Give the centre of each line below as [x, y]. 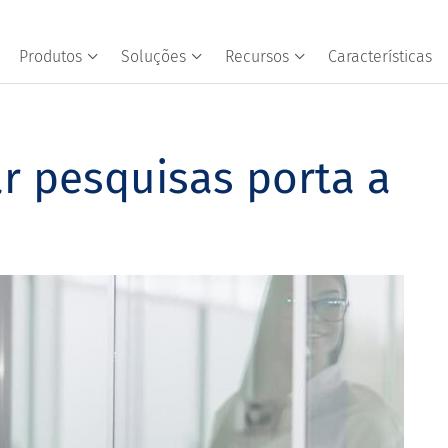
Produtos [50, 56]
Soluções [153, 56]
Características [380, 56]
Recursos [257, 56]
